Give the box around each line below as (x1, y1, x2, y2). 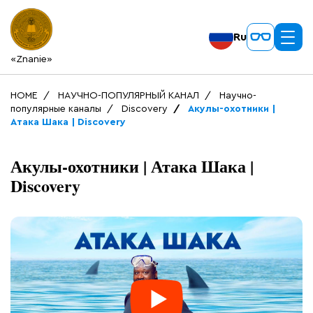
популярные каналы (10, 104, 101, 114)
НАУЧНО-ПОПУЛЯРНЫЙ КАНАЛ (58, 91, 199, 101)
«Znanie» (10, 54, 52, 64)
